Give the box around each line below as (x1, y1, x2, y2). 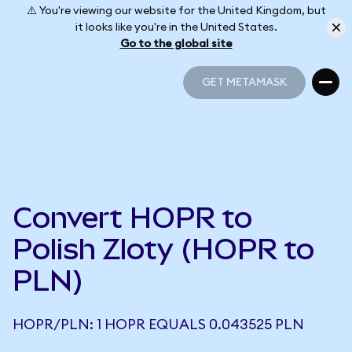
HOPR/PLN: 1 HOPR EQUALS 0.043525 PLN (13, 317, 304, 332)
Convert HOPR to (13, 201, 252, 234)
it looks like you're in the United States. (75, 21, 277, 33)
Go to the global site (119, 38, 233, 49)
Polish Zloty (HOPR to (13, 233, 314, 266)
